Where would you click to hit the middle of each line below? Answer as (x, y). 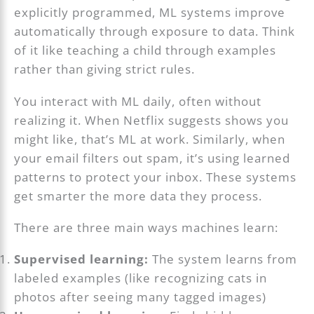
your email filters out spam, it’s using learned (152, 158)
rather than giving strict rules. (105, 69)
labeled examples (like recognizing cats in (141, 278)
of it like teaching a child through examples (145, 50)
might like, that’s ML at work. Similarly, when (150, 139)
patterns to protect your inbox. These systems (156, 177)
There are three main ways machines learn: (146, 227)
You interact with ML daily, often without (138, 101)
